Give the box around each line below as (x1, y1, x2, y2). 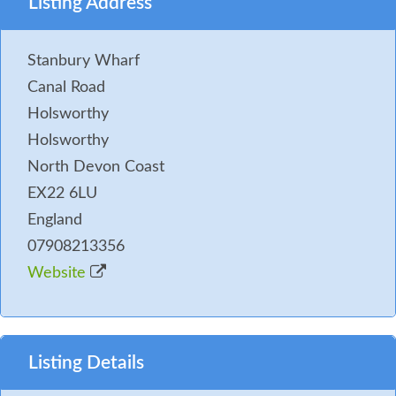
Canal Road (27, 79, 105, 95)
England (27, 211, 82, 228)
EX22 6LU (27, 185, 97, 202)
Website (27, 264, 90, 281)
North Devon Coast (27, 158, 164, 175)
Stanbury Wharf (27, 52, 140, 69)
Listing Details (28, 353, 144, 372)
